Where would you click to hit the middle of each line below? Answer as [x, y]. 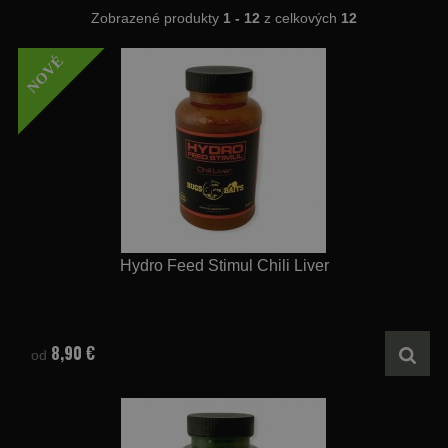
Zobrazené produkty [157, 18]
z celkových [300, 18]
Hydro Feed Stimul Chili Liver [224, 265]
